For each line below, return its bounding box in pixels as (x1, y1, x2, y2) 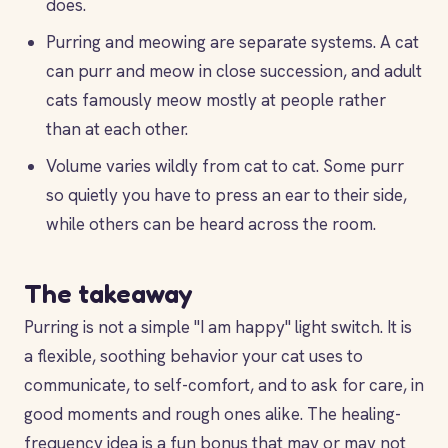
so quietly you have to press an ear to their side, (46, 184, 407, 206)
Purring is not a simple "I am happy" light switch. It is (24, 316, 412, 338)
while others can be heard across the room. (46, 213, 376, 235)
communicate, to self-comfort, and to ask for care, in (24, 374, 424, 396)
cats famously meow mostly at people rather (46, 89, 386, 111)
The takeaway (24, 278, 193, 309)
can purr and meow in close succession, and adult (46, 60, 422, 82)
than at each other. (46, 118, 188, 140)
